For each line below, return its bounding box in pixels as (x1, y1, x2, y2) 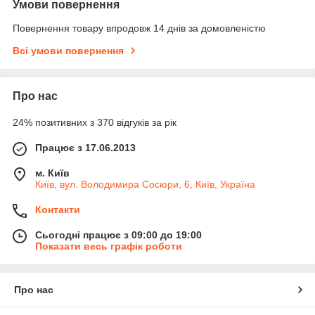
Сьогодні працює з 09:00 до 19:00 (35, 229, 202, 240)
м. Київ (35, 167, 70, 179)
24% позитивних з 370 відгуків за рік (13, 116, 176, 128)
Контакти (35, 203, 80, 215)
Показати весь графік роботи (35, 240, 182, 252)
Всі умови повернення (13, 44, 124, 56)
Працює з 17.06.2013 (35, 141, 136, 153)
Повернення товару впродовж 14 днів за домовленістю (13, 22, 266, 34)
